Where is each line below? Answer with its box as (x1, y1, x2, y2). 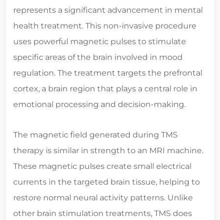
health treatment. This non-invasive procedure (13, 21, 196, 31)
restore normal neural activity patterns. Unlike (13, 193, 193, 203)
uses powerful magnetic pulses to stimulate (13, 37, 186, 47)
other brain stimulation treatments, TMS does (13, 209, 192, 219)
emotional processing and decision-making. (13, 100, 186, 110)
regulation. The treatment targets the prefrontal (13, 68, 202, 78)
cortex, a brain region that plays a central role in (13, 84, 197, 94)
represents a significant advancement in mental (13, 5, 203, 15)
